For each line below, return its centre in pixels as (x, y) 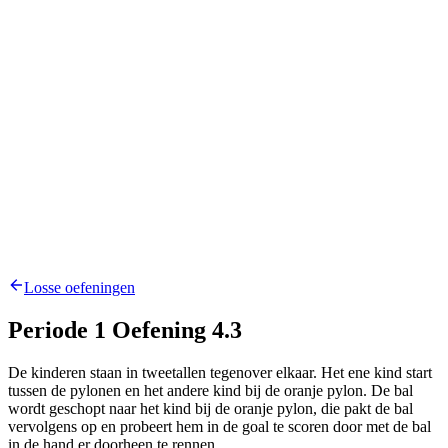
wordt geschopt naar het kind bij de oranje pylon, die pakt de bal (210, 409)
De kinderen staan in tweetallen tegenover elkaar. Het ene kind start (220, 373)
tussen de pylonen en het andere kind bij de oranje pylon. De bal (210, 391)
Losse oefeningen (79, 288)
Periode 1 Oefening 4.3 (125, 330)
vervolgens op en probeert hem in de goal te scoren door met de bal (219, 427)
